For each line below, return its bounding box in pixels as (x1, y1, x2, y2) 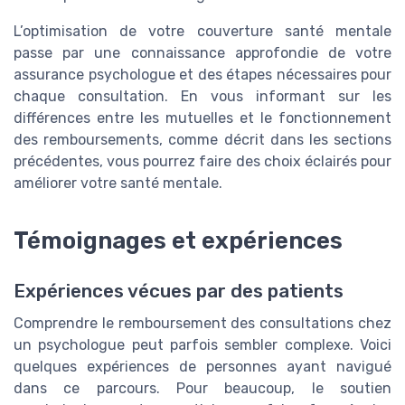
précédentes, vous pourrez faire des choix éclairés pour (14, 152, 391, 170)
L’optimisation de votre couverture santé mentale (14, 22, 391, 40)
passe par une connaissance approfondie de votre (14, 43, 391, 61)
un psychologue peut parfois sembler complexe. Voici (14, 335, 391, 353)
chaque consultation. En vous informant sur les (14, 87, 391, 105)
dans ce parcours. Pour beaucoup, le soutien (14, 379, 391, 397)
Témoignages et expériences (14, 226, 343, 254)
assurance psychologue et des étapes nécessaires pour (14, 65, 391, 83)
